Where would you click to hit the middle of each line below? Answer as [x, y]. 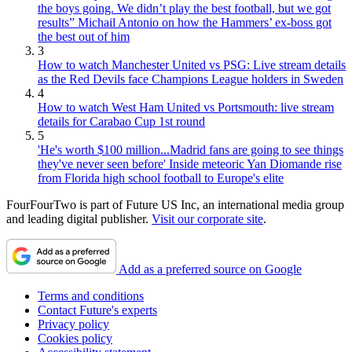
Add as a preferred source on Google [210, 269]
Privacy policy [73, 324]
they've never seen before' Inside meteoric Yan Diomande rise [190, 164]
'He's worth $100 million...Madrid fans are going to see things [191, 150]
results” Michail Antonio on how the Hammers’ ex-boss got [185, 22]
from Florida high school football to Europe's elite [161, 178]
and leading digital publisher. [79, 219]
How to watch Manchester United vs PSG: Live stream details [192, 65]
